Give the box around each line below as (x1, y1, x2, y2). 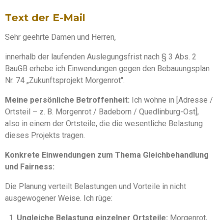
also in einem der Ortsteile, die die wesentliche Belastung (5, 119, 203, 128)
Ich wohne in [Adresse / (130, 95, 213, 105)
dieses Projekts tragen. (5, 131, 85, 140)
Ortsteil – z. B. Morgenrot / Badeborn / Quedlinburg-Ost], (5, 107, 199, 116)
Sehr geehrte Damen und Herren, (5, 32, 116, 42)
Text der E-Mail (5, 11, 85, 24)
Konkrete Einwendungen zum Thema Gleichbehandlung (5, 150, 209, 160)
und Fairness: (5, 162, 55, 171)
